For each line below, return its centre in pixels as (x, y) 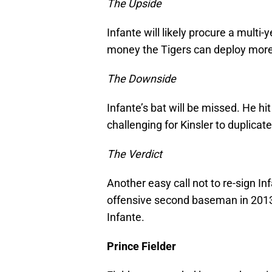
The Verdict (134, 154)
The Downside (141, 79)
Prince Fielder (141, 246)
